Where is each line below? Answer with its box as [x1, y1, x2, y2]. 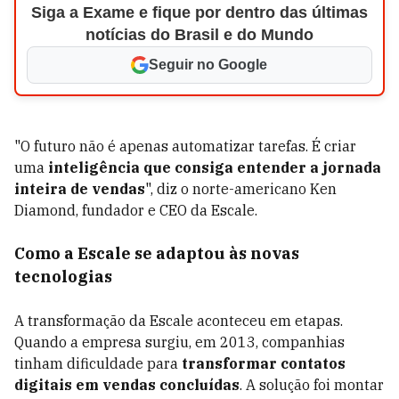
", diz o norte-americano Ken [145, 180, 337, 198]
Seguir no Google [149, 57, 268, 72]
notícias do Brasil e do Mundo [85, 26, 313, 44]
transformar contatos [182, 354, 346, 372]
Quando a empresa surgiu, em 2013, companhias [14, 333, 345, 351]
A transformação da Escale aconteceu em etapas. [14, 312, 343, 330]
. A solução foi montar [240, 376, 384, 394]
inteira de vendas [14, 180, 145, 198]
